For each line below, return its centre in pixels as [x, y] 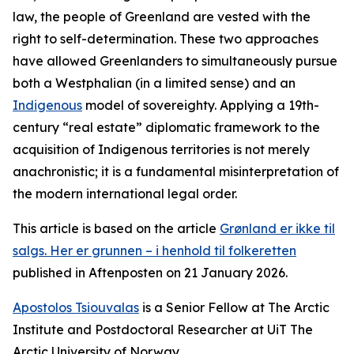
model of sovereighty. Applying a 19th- [201, 105]
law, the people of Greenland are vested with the [162, 17]
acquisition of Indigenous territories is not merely [161, 149]
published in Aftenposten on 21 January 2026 [149, 273]
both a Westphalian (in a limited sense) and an [154, 83]
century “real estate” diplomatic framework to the [166, 127]
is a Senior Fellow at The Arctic [234, 307]
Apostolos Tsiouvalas [76, 307]
